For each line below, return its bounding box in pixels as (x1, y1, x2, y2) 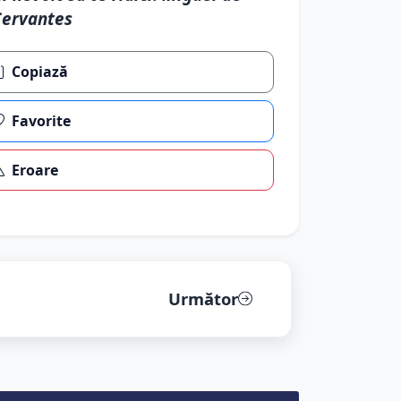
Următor (167, 286, 238, 310)
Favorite (12, 111, 72, 132)
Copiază (12, 62, 69, 82)
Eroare (12, 159, 59, 180)
